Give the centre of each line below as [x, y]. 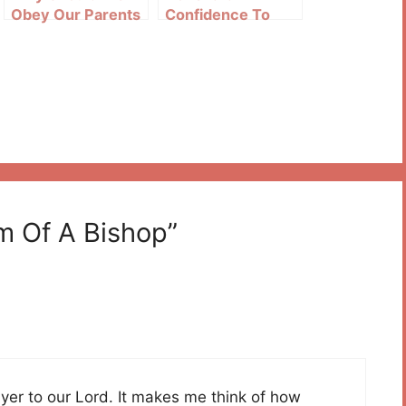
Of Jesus [197, 54]
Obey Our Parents [76, 14]
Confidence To [217, 14]
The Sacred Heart [228, 34]
